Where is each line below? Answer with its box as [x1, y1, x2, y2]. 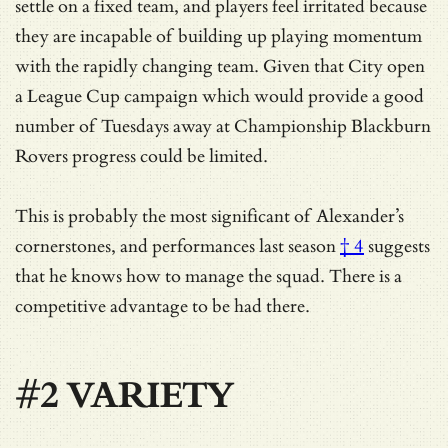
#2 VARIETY [15, 373, 234, 418]
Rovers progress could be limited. [15, 145, 268, 167]
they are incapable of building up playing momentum [15, 25, 422, 47]
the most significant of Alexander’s [142, 205, 404, 227]
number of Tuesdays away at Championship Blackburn [15, 115, 431, 137]
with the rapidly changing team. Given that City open [15, 55, 425, 77]
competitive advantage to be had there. [15, 295, 310, 317]
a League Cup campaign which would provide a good [15, 85, 424, 107]
